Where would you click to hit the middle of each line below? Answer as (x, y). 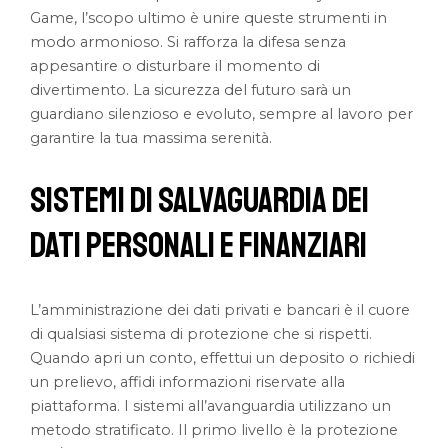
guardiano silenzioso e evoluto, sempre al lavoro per (222, 114)
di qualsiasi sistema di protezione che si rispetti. (201, 334)
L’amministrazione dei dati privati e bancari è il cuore (220, 310)
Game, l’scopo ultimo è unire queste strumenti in (209, 18)
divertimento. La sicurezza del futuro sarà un (191, 90)
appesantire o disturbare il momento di (175, 66)
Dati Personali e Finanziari (199, 246)
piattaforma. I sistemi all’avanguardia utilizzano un (211, 406)
